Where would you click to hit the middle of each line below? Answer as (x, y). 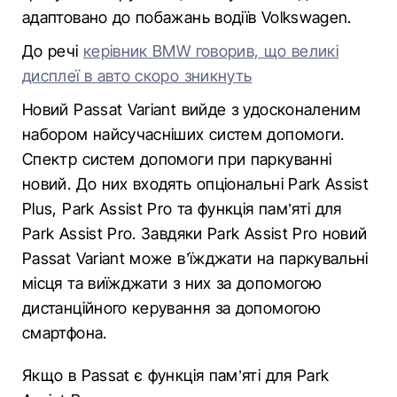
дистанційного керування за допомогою (171, 308)
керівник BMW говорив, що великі (211, 51)
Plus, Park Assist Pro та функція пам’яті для (182, 209)
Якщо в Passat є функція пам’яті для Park (176, 375)
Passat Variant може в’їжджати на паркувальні (195, 258)
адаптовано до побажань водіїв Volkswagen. (187, 17)
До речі (53, 51)
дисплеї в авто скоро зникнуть (137, 76)
